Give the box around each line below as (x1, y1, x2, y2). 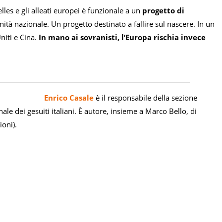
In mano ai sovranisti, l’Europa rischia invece (39, 32, 206, 43)
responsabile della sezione (108, 93, 197, 103)
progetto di (142, 5, 184, 16)
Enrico (44, 93, 67, 103)
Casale (67, 93, 94, 103)
